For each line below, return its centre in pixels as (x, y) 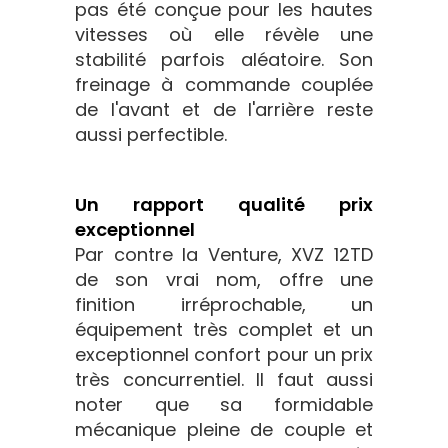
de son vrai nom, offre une (224, 280)
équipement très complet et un (224, 330)
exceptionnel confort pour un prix (224, 355)
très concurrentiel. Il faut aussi (224, 380)
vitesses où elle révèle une (224, 35)
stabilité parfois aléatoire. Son (224, 60)
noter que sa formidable (224, 405)
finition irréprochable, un (224, 305)
